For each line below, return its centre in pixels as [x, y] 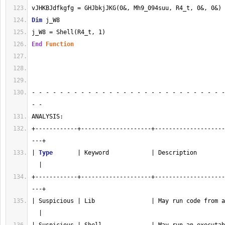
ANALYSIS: [47, 117]
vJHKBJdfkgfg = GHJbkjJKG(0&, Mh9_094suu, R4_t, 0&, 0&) [127, 8]
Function [60, 44]
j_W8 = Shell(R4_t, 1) [69, 32]
